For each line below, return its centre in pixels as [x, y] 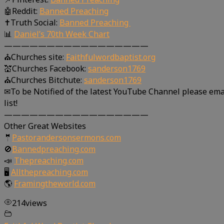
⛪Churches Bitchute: [44, 80]
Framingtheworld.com [55, 184]
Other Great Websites [45, 126]
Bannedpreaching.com [54, 149]
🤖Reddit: [22, 11]
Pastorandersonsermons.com [66, 138]
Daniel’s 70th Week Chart [62, 34]
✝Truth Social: [32, 23]
